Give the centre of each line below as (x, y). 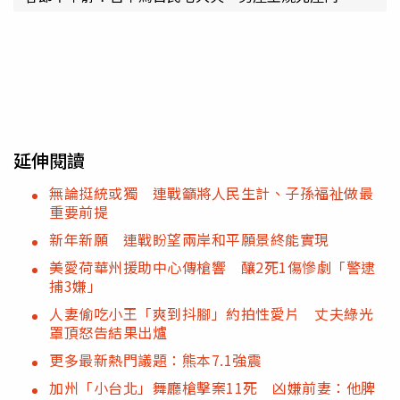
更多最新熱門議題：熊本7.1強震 (155, 359)
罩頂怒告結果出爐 (108, 332)
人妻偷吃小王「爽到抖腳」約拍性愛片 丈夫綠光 (211, 313)
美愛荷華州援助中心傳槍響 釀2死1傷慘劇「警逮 (212, 267)
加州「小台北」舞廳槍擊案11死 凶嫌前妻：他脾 (212, 387)
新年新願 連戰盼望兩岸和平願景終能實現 (189, 239)
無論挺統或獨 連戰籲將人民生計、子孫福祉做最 (211, 192)
